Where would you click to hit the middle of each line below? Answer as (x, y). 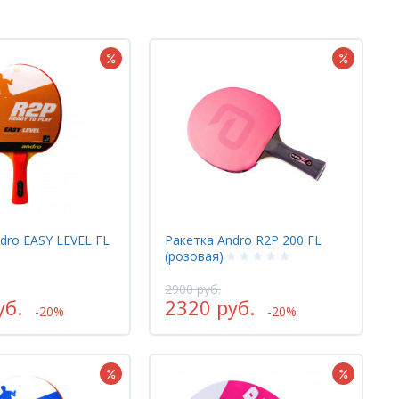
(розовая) (194, 256)
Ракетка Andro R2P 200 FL (243, 240)
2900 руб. (193, 289)
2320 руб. (210, 307)
